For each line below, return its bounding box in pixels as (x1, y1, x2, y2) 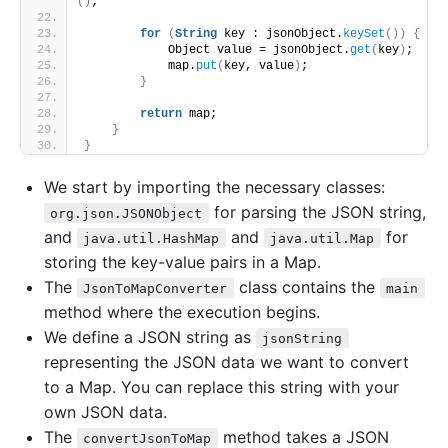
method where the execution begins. (44, 301, 320, 322)
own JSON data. (44, 401, 167, 422)
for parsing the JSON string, (208, 201, 426, 222)
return (140, 106, 182, 121)
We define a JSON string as (44, 326, 256, 347)
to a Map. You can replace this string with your (44, 376, 399, 397)
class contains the (233, 276, 380, 297)
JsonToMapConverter (83, 280, 228, 296)
